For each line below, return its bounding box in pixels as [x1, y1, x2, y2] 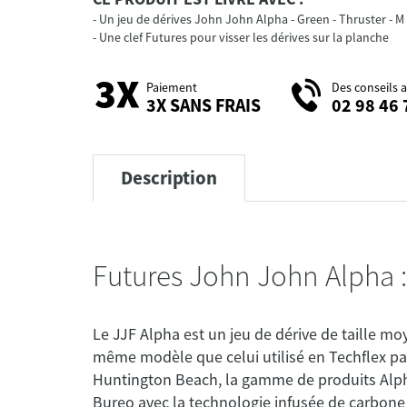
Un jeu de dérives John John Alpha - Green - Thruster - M [99, 11, 404, 28]
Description [121, 165, 217, 191]
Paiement [146, 78, 197, 95]
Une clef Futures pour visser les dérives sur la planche [99, 29, 389, 46]
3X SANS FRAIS [146, 93, 261, 116]
